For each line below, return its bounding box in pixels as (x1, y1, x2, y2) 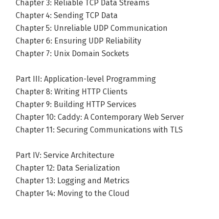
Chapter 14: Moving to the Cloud (16, 189, 130, 198)
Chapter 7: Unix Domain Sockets (16, 49, 129, 58)
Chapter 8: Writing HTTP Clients (16, 87, 128, 96)
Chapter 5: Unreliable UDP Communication (16, 23, 168, 33)
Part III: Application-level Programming (16, 74, 156, 84)
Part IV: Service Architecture (16, 151, 114, 160)
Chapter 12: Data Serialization (16, 163, 120, 173)
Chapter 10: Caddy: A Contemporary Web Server (16, 112, 184, 122)
